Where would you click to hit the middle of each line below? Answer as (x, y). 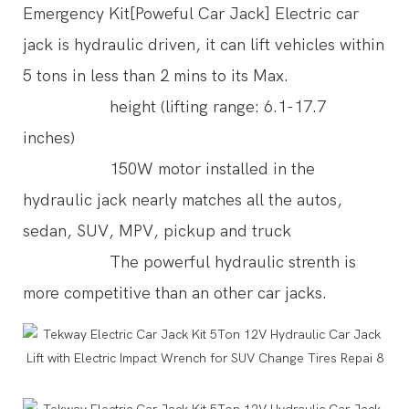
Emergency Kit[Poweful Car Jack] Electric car (191, 14)
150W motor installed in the (169, 169)
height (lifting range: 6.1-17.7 (174, 107)
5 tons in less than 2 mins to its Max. (156, 76)
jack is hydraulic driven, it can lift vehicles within (204, 45)
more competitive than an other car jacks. (175, 293)
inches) (53, 138)
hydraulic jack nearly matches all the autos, (183, 200)
